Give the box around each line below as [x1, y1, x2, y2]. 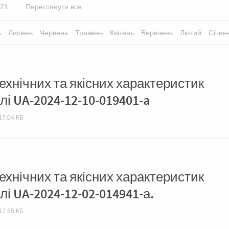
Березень [141, 29, 173, 37]
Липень [8, 29, 33, 37]
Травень [75, 29, 103, 37]
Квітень [110, 29, 134, 37]
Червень [40, 29, 68, 37]
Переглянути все [26, 3, 82, 11]
